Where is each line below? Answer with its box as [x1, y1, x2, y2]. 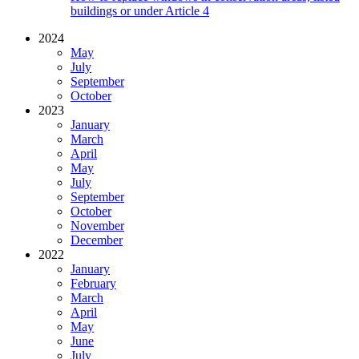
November [71, 218, 124, 232]
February [71, 276, 116, 290]
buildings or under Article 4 [71, 3, 209, 18]
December [71, 232, 123, 247]
